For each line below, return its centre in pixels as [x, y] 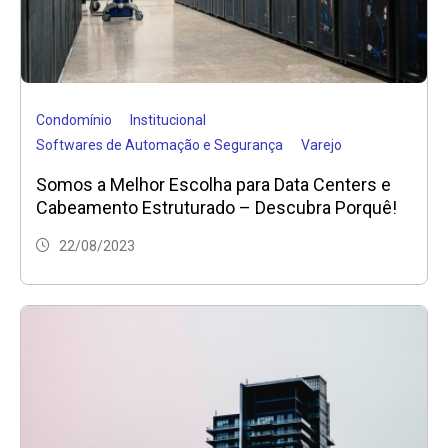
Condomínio [74, 120]
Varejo [321, 145]
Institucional [168, 120]
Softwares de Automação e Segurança [159, 145]
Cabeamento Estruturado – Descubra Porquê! [216, 208]
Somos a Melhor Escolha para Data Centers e [213, 185]
